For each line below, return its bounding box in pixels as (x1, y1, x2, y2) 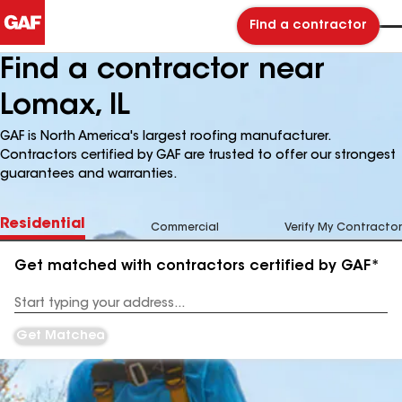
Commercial (151, 223, 219, 233)
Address (14, 304, 60, 316)
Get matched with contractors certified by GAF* (14, 259, 380, 274)
